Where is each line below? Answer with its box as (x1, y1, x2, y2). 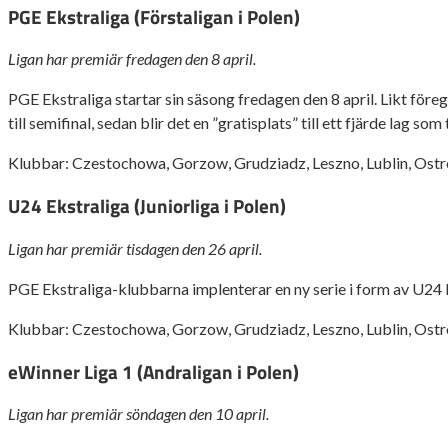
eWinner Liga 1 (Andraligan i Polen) (8, 357, 299, 386)
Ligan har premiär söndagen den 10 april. (8, 404, 269, 424)
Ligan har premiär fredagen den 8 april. (8, 49, 256, 69)
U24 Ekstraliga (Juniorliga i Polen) (8, 192, 286, 221)
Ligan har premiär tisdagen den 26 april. (8, 238, 262, 258)
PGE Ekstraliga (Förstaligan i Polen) (8, 2, 300, 31)
